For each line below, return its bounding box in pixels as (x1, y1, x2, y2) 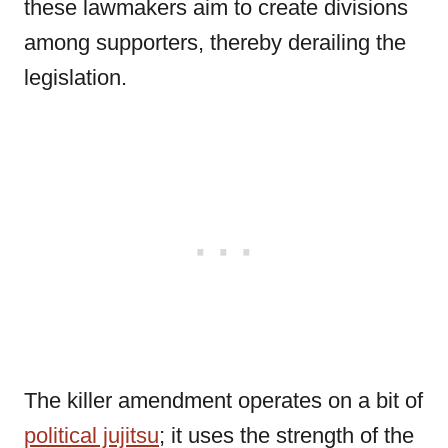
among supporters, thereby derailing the (24, 30, 406, 55)
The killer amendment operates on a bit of (24, 388, 423, 413)
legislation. (24, 65, 127, 90)
